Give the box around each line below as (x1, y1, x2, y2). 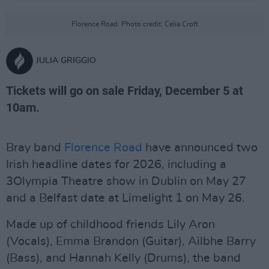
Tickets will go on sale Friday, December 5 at (6, 83, 243, 98)
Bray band (6, 142, 64, 154)
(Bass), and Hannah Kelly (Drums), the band (6, 252, 241, 264)
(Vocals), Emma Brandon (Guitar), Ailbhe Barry (6, 235, 256, 247)
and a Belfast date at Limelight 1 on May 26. (6, 192, 245, 204)
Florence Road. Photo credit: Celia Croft (71, 20, 198, 28)
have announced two (142, 142, 258, 154)
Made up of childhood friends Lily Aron (6, 219, 215, 231)
